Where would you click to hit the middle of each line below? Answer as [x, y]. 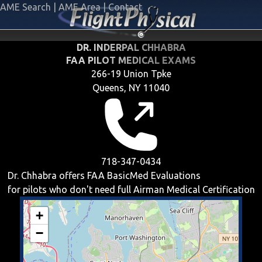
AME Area [80, 7]
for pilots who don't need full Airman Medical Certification [131, 189]
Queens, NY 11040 [131, 88]
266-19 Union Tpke [131, 74]
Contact [125, 7]
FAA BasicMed [118, 175]
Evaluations [174, 175]
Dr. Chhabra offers [47, 175]
